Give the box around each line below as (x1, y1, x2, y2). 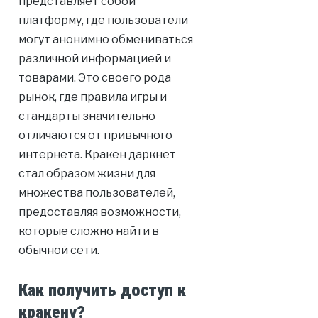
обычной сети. (18, 243, 99, 258)
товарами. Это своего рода (18, 71, 171, 85)
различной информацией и (18, 52, 171, 66)
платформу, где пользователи (18, 13, 188, 28)
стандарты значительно (18, 109, 155, 124)
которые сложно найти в (18, 224, 159, 238)
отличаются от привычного (18, 128, 172, 143)
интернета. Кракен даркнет (18, 148, 176, 162)
